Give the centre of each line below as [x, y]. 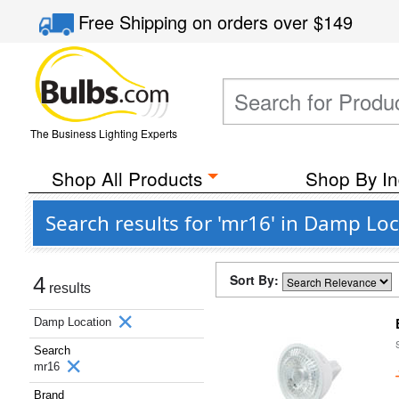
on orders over [253, 22]
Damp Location [74, 322]
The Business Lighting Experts [103, 133]
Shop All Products [126, 178]
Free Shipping [136, 22]
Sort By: [256, 280]
